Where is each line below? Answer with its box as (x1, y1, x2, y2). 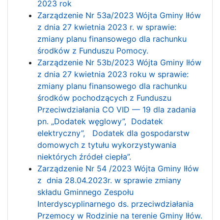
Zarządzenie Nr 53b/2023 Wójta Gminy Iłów (37, 57, 201, 67)
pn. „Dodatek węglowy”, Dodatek (37, 116, 163, 126)
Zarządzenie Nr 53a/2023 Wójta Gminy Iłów (37, 10, 201, 20)
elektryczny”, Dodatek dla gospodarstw (37, 128, 190, 138)
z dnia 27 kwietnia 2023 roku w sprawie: (37, 69, 189, 79)
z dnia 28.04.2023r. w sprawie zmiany (37, 175, 181, 185)
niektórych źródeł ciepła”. (37, 151, 131, 162)
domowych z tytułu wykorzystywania (37, 139, 176, 150)
